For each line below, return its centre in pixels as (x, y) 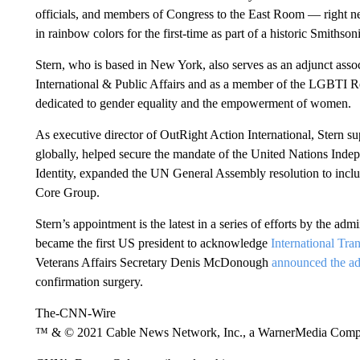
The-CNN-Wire (75, 313)
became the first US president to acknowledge (153, 243)
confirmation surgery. (89, 282)
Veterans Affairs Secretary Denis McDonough (153, 262)
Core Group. (67, 192)
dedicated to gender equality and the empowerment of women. (193, 103)
